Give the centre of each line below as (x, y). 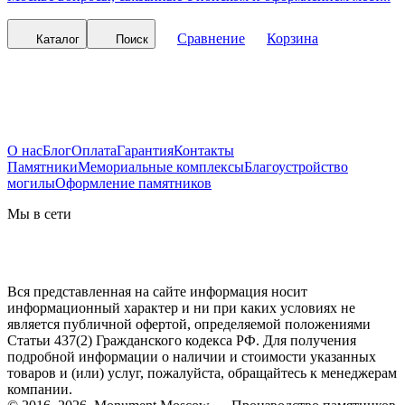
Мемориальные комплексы (161, 166)
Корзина (292, 38)
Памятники (42, 166)
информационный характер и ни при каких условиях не (181, 307)
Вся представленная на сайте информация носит (157, 291)
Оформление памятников (133, 183)
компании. (40, 389)
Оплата (94, 150)
